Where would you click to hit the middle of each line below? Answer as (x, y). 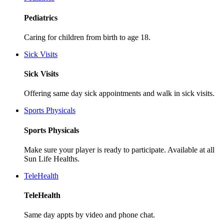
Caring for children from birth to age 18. (87, 37)
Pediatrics (41, 17)
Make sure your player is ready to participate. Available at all (119, 149)
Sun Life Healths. (52, 158)
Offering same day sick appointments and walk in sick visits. (119, 93)
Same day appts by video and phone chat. (89, 215)
